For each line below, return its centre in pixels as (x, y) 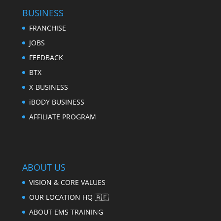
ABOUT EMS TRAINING (66, 212)
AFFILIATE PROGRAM (62, 117)
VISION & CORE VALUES (67, 183)
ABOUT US (44, 167)
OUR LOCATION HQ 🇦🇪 (69, 197)
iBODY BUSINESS (56, 102)
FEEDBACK (46, 58)
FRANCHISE (47, 28)
